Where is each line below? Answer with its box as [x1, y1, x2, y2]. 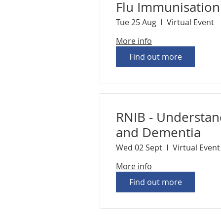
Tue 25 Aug [116, 17, 156, 28]
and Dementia [116, 124, 201, 141]
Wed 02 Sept [116, 142, 162, 153]
